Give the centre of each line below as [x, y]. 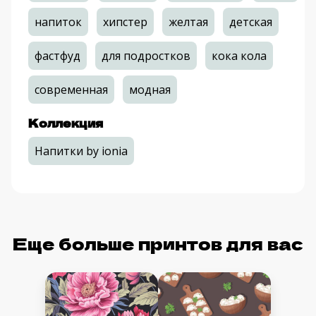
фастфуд [57, 56]
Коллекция [66, 123]
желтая [188, 22]
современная [71, 90]
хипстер [125, 22]
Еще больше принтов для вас [158, 243]
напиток [58, 22]
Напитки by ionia [81, 151]
